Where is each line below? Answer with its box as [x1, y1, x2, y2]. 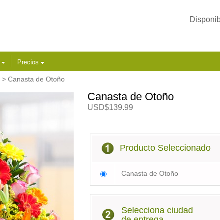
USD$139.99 [87, 103, 133, 111]
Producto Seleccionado [117, 142, 211, 153]
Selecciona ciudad [121, 205, 193, 215]
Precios [17, 58, 41, 66]
